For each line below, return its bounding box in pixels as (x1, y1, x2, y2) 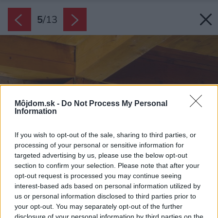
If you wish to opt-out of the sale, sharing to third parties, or (15, 131, 196, 139)
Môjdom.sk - (15, 99, 61, 108)
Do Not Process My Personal (61, 99, 167, 108)
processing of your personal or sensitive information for (15, 141, 184, 149)
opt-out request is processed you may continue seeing (15, 172, 182, 180)
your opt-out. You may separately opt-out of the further (15, 202, 182, 211)
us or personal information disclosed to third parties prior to (15, 192, 196, 200)
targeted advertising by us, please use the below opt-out (15, 151, 187, 160)
